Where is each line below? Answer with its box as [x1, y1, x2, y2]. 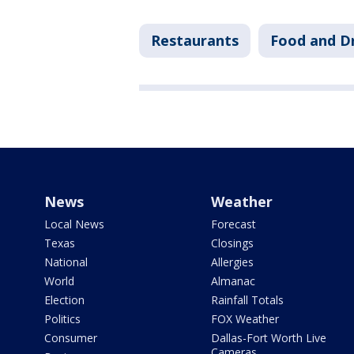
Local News [44, 217, 104, 232]
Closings [210, 235, 254, 251]
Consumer [44, 330, 97, 346]
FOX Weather [210, 311, 279, 327]
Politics [44, 311, 81, 327]
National [44, 254, 88, 270]
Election [44, 292, 85, 308]
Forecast [210, 217, 256, 232]
